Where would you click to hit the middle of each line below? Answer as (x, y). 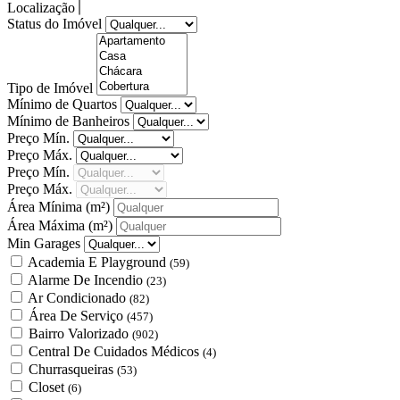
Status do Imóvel (56, 23)
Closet (48, 387)
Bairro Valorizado (80, 333)
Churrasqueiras (73, 369)
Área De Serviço (78, 315)
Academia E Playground (99, 262)
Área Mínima (46, 206)
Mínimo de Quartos (64, 104)
